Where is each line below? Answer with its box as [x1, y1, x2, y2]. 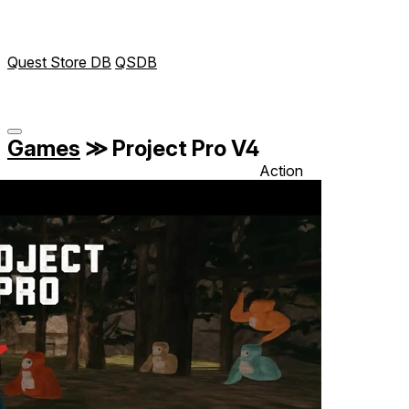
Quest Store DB [7, 53, 111, 71]
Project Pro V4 [108, 134, 259, 162]
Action [259, 161, 303, 180]
